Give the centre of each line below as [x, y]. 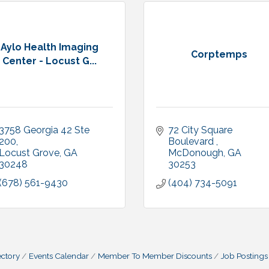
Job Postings [244, 255]
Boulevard [192, 141]
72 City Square [200, 130]
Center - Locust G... [50, 61]
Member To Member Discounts [155, 255]
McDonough [196, 153]
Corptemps [219, 54]
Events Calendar [59, 255]
